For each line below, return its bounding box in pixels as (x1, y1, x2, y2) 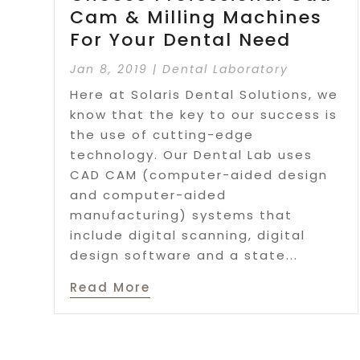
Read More (70, 279, 151, 297)
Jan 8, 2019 (70, 61, 149, 78)
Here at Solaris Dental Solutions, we (70, 86, 339, 104)
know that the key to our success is (70, 106, 338, 124)
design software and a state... (70, 247, 299, 264)
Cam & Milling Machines (70, 5, 323, 31)
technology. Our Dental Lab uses (70, 146, 313, 164)
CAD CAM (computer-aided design (70, 166, 329, 184)
